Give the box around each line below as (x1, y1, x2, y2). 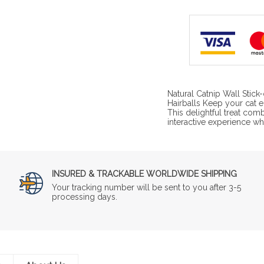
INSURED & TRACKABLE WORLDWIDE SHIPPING (52, 169, 237, 179)
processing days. (52, 192, 118, 202)
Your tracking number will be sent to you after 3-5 (52, 182, 242, 192)
